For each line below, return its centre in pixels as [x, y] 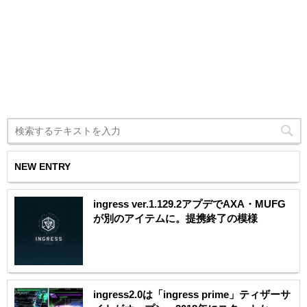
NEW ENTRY [42, 166]
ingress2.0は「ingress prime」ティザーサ [192, 294]
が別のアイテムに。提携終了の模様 [175, 218]
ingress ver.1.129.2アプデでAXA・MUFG [189, 204]
